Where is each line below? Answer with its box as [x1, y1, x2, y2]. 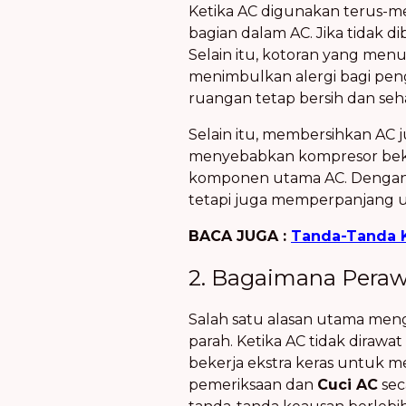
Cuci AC [317, 376, 378, 393]
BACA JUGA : [188, 227, 291, 245]
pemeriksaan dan [188, 376, 317, 393]
